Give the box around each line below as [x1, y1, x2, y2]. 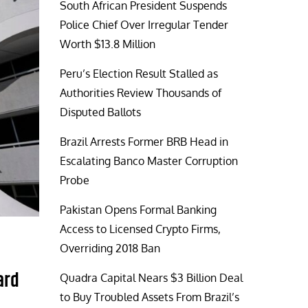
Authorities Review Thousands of [60, 86, 222, 100]
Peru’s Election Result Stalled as [60, 67, 219, 81]
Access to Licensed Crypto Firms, [60, 222, 221, 236]
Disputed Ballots [60, 105, 142, 120]
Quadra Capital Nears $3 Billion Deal [60, 271, 243, 285]
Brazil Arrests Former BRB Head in [60, 135, 229, 149]
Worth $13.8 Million [60, 37, 156, 52]
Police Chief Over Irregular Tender [60, 18, 229, 32]
